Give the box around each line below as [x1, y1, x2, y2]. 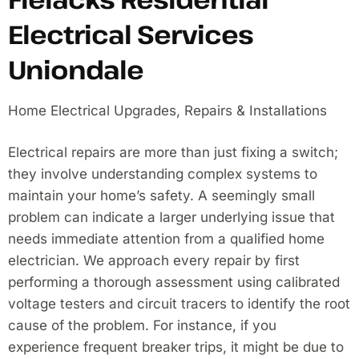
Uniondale [8, 51, 143, 87]
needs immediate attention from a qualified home [8, 230, 325, 247]
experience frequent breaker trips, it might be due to [8, 338, 344, 355]
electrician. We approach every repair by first [8, 252, 300, 268]
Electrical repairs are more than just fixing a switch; [8, 143, 338, 160]
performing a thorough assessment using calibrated [8, 273, 340, 290]
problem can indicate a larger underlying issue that [8, 208, 335, 225]
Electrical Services [8, 16, 253, 51]
